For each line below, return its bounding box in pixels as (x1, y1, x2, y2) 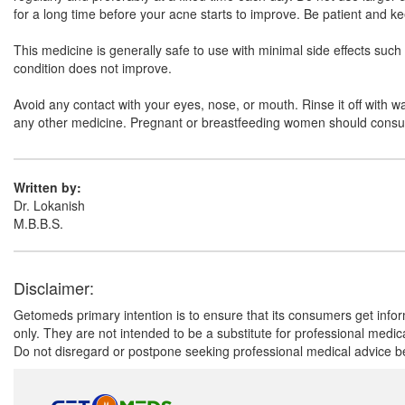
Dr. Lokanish (14, 196, 85, 214)
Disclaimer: (14, 276, 94, 299)
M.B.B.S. (14, 214, 63, 232)
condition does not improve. (14, 59, 172, 77)
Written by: (14, 178, 81, 196)
